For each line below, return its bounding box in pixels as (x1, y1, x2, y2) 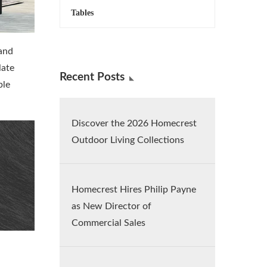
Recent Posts (60, 72, 125, 83)
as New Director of (72, 201, 151, 211)
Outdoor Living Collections (72, 135, 184, 145)
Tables (71, 8, 94, 17)
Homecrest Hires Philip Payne (72, 185, 196, 194)
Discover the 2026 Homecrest (72, 119, 197, 128)
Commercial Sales (72, 218, 145, 228)
